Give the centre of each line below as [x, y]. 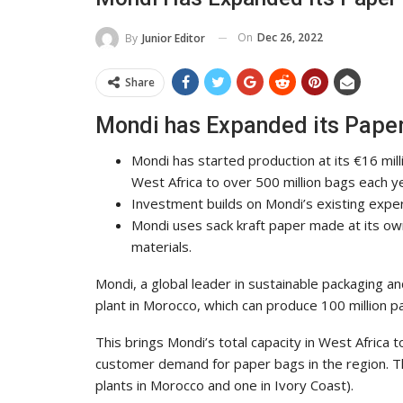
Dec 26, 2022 [290, 37]
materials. [161, 246]
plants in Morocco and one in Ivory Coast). [224, 385]
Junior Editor [174, 38]
